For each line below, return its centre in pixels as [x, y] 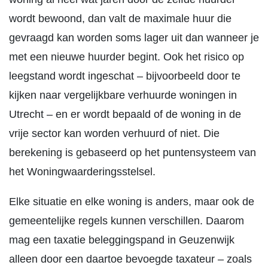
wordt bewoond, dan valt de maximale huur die [120, 19]
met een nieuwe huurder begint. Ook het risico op [127, 57]
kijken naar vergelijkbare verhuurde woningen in [123, 95]
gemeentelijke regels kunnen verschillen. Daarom [127, 221]
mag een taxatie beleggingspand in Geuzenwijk [122, 240]
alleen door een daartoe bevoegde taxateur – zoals [130, 259]
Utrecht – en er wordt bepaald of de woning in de [125, 114]
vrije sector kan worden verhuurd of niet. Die [114, 133]
